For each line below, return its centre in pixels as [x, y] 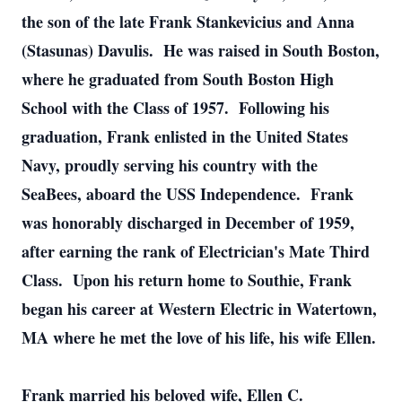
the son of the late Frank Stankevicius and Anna [188, 22]
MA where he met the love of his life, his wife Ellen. [199, 337]
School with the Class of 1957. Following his [175, 108]
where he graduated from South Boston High [178, 79]
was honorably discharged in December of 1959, [188, 223]
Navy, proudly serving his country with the [170, 165]
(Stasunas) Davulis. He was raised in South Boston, [201, 50]
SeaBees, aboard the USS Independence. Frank [188, 194]
